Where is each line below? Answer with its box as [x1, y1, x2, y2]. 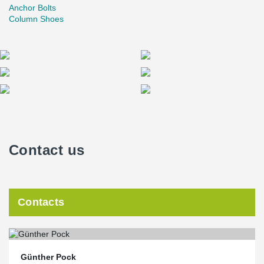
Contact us [9, 142, 85, 158]
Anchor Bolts [9, 3, 56, 12]
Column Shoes [9, 14, 64, 24]
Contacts [18, 196, 65, 208]
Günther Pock [21, 252, 76, 262]
